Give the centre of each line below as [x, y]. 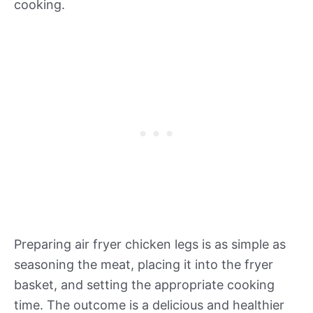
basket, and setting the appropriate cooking [144, 285]
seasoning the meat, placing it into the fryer [144, 265]
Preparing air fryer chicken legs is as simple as [150, 245]
